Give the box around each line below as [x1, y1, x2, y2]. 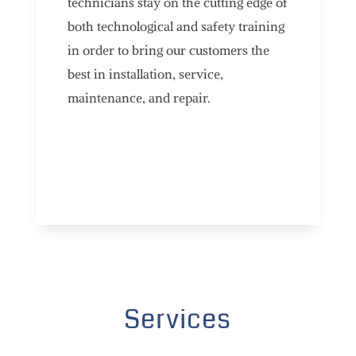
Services [124, 300, 232, 339]
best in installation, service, [67, 65, 223, 82]
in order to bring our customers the [67, 41, 269, 58]
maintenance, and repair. [67, 89, 211, 106]
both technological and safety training [67, 17, 284, 34]
